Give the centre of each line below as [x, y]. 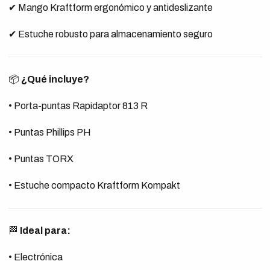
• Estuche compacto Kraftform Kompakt [94, 185]
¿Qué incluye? [55, 79]
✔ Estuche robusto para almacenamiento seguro [110, 34]
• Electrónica [35, 257]
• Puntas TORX [41, 159]
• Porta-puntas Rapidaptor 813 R [78, 106]
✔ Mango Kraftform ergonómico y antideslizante [110, 8]
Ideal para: [45, 231]
